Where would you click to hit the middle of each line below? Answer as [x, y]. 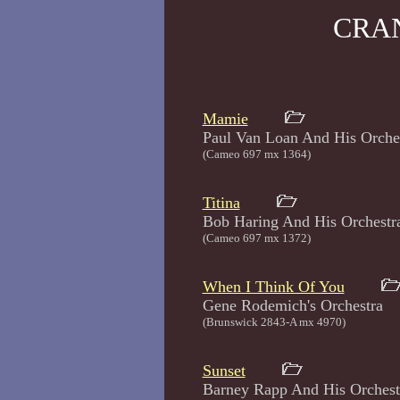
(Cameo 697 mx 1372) [256, 238]
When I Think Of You [273, 287]
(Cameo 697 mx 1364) [256, 154]
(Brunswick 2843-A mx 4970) [274, 322]
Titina [221, 203]
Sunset [224, 371]
